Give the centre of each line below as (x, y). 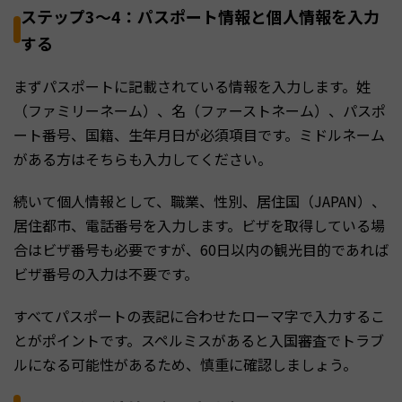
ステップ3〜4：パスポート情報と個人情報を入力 (200, 16)
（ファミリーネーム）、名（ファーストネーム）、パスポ (200, 110)
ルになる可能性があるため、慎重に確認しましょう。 (185, 364)
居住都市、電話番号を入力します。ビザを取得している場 (199, 225)
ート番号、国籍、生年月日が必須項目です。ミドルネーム (199, 134)
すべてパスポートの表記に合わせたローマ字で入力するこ (199, 315)
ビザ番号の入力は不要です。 (106, 273)
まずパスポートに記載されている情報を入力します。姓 (192, 86)
